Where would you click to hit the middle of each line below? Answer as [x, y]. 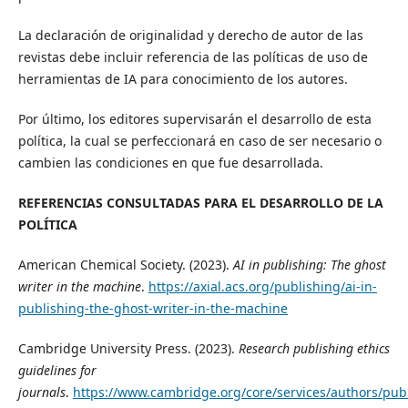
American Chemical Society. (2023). [125, 265]
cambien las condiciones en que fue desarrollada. [170, 163]
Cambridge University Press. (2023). [128, 349]
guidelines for [57, 371]
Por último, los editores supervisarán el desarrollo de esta [194, 119]
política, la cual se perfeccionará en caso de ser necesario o [199, 141]
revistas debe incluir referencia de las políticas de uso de [193, 57]
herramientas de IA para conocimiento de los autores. [183, 79]
